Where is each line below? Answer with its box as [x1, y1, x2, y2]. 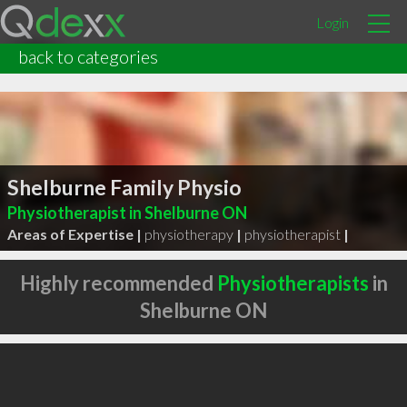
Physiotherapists [216, 271, 369, 295]
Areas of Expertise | [6, 224, 142, 243]
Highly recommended [19, 271, 217, 295]
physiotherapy [144, 224, 233, 243]
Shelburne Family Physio [6, 174, 242, 200]
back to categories [18, 45, 158, 67]
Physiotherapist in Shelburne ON [6, 202, 247, 223]
